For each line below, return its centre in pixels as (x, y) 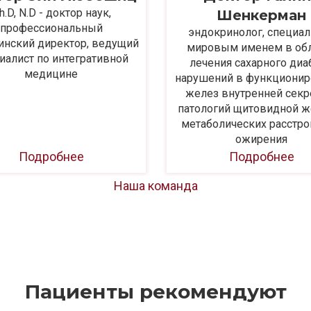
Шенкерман (261, 15)
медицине (51, 74)
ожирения (261, 139)
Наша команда (155, 185)
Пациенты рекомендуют (155, 291)
